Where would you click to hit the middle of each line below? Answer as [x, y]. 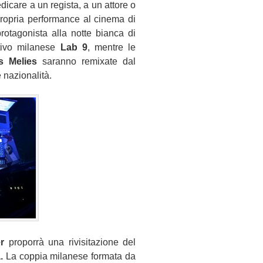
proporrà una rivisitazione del [70, 242]
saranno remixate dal [89, 61]
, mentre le [112, 47]
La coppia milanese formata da [69, 256]
